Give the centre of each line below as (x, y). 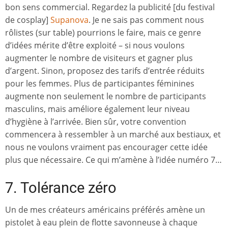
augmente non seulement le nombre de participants (106, 96)
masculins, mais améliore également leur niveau (97, 109)
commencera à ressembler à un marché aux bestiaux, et (113, 135)
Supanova (69, 20)
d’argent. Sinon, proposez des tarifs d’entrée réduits (105, 71)
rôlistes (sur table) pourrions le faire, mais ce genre (103, 33)
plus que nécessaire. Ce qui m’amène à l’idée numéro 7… (113, 160)
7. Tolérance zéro (61, 188)
